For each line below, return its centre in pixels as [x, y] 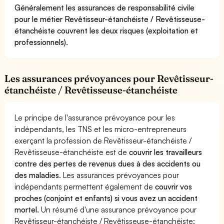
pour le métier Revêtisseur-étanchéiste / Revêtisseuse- [110, 19]
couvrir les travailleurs [166, 152]
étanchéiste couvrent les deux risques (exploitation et [106, 30]
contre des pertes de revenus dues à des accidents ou [108, 163]
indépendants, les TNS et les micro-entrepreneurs [101, 129]
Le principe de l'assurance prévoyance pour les [95, 117]
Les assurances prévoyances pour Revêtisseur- [109, 78]
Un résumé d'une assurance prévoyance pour [118, 209]
